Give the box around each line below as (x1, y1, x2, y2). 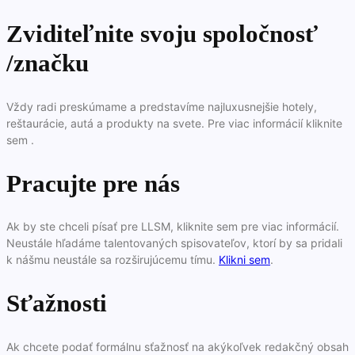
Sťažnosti (6, 289, 107, 318)
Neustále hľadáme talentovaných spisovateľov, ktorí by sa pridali (6, 236, 342, 250)
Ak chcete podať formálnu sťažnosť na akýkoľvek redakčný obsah (6, 339, 349, 353)
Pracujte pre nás (6, 169, 180, 197)
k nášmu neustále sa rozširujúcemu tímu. (6, 253, 219, 267)
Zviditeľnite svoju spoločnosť (6, 20, 318, 48)
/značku (6, 49, 89, 78)
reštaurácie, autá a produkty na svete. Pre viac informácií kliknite (6, 116, 342, 130)
